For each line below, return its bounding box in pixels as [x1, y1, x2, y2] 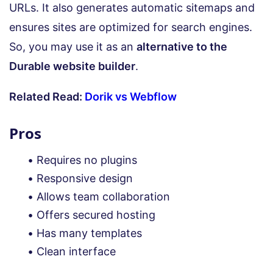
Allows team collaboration [37, 190, 170, 204]
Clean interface [37, 245, 116, 258]
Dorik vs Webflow [85, 90, 177, 104]
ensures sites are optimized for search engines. [9, 21, 252, 34]
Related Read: [9, 90, 85, 104]
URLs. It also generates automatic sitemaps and [9, 1, 255, 15]
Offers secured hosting [37, 208, 155, 222]
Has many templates [37, 227, 142, 240]
